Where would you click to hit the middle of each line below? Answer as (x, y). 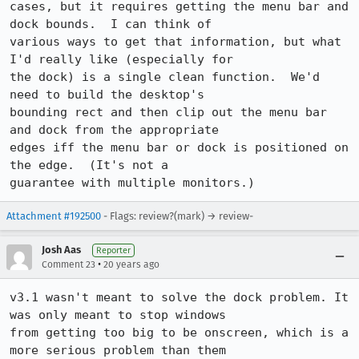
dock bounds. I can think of (111, 24)
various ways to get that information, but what (175, 42)
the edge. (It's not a (89, 165)
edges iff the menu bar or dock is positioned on (179, 147)
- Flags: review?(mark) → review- (177, 216)
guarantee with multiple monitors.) (132, 183)
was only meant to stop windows (118, 315)
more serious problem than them (118, 350)
